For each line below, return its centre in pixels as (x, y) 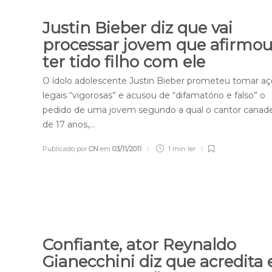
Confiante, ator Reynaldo (140, 245)
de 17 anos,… (69, 125)
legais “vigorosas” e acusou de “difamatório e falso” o (154, 96)
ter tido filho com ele (126, 62)
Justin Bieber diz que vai (138, 28)
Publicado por (66, 149)
